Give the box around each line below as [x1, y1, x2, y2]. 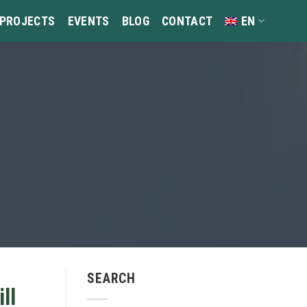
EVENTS [67, 14, 110, 28]
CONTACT [162, 14, 213, 28]
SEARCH [87, 271, 136, 286]
